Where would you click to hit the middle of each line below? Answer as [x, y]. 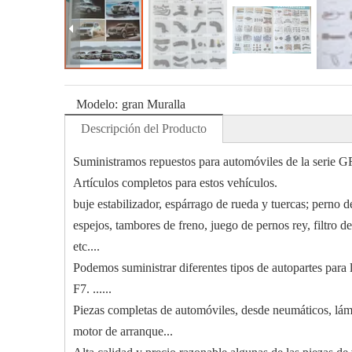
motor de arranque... [123, 331]
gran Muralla [154, 104]
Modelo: [97, 104]
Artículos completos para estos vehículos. [175, 183]
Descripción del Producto [144, 128]
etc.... [86, 246]
